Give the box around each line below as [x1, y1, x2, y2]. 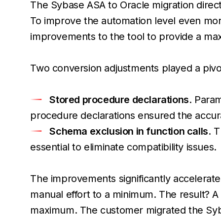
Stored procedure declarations [49, 94, 189, 106]
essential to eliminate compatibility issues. [30, 141, 217, 153]
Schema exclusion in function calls [49, 125, 208, 137]
